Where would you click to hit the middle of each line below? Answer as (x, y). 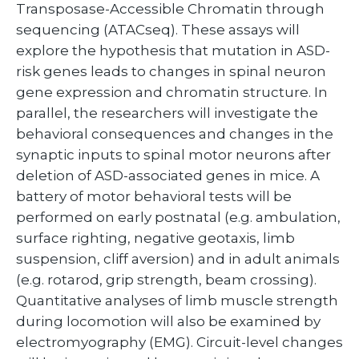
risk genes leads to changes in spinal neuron (171, 71)
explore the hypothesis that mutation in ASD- (173, 50)
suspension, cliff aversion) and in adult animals (178, 259)
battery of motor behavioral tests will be (154, 196)
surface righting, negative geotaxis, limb (155, 238)
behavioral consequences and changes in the (175, 134)
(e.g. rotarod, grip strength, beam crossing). (166, 280)
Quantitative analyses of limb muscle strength (177, 301)
